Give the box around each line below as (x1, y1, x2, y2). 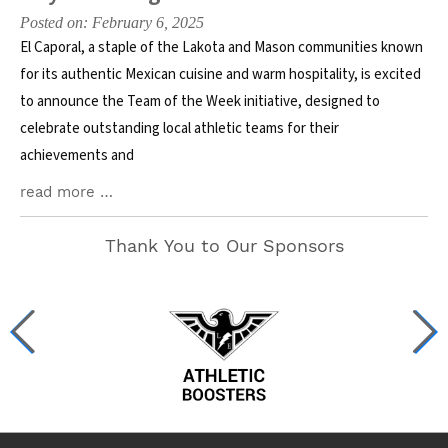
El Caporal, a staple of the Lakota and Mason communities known (20, 37, 423, 58)
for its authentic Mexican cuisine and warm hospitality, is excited (20, 64, 421, 85)
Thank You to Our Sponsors (104, 235, 344, 256)
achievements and (20, 145, 134, 166)
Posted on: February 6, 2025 (20, 14, 204, 31)
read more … (20, 183, 113, 201)
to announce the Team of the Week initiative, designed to (20, 91, 380, 112)
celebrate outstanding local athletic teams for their (20, 118, 339, 139)
